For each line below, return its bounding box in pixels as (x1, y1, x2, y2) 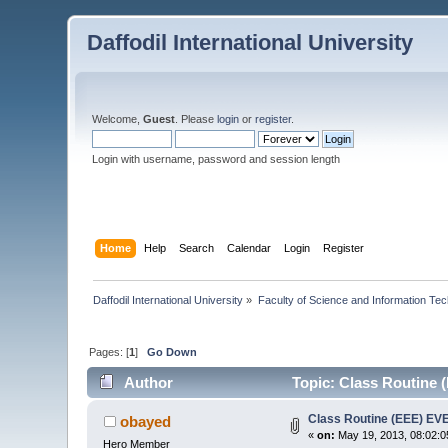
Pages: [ (89, 345, 130, 358)
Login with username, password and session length (92, 153, 341, 165)
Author (123, 374, 173, 392)
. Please (175, 113, 218, 125)
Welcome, (92, 113, 144, 125)
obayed (119, 413, 171, 431)
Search (178, 241, 214, 254)
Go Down (147, 345, 198, 358)
